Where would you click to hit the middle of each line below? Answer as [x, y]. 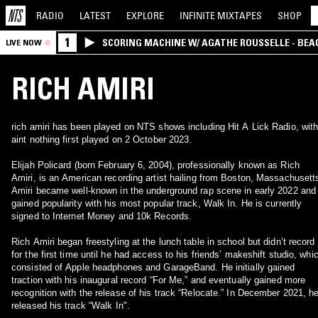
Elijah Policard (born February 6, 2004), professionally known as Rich [43, 165]
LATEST [95, 15]
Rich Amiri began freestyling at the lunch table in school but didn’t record [163, 242]
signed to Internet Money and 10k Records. [102, 216]
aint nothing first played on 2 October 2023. [102, 139]
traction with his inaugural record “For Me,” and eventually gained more [159, 280]
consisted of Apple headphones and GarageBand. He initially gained [153, 267]
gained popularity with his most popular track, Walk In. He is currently [157, 203]
